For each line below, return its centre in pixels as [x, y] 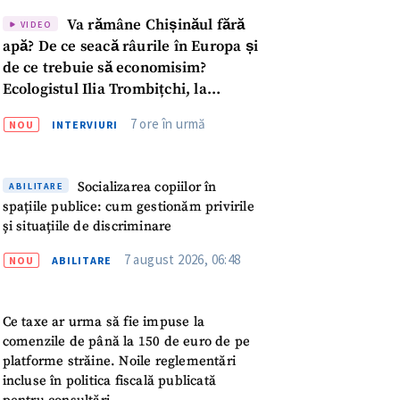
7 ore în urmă [168, 124]
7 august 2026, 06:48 [182, 259]
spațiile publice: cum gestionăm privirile [128, 206]
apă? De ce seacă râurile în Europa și [130, 47]
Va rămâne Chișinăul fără [154, 26]
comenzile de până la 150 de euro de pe [126, 342]
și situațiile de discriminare [87, 226]
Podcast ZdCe [49, 112]
